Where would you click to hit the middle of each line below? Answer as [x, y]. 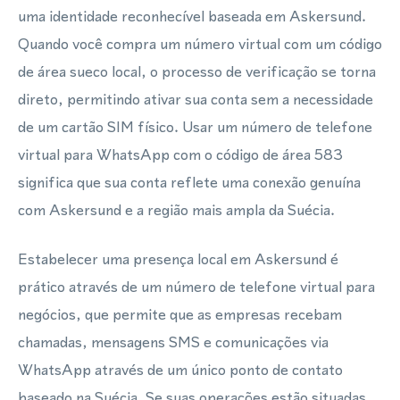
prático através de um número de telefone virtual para [196, 287]
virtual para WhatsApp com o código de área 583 [180, 154]
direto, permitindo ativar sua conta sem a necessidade [196, 99]
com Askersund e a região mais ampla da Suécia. [176, 210]
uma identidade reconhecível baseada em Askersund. [192, 16]
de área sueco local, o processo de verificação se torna [197, 71]
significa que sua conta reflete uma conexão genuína [189, 182]
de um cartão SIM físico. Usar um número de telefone [195, 127]
